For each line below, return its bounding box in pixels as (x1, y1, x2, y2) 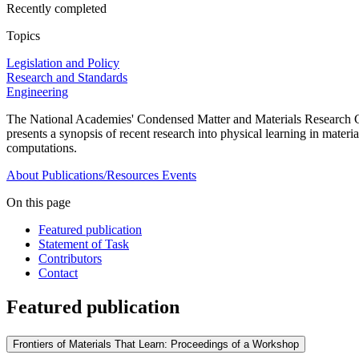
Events (162, 168, 196, 183)
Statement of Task (38, 237, 129, 252)
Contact (38, 266, 78, 280)
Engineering (6, 85, 68, 99)
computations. (6, 141, 77, 155)
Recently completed (6, 2, 107, 16)
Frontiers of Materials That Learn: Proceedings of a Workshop (13, 338, 299, 351)
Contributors (38, 252, 102, 266)
